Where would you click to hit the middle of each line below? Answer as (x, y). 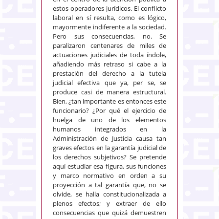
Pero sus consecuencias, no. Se (109, 36)
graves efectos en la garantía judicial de (109, 148)
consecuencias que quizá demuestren (109, 213)
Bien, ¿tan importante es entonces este (109, 101)
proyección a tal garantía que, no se (109, 185)
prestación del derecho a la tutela (109, 74)
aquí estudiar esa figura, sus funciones (109, 166)
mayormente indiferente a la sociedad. (109, 27)
